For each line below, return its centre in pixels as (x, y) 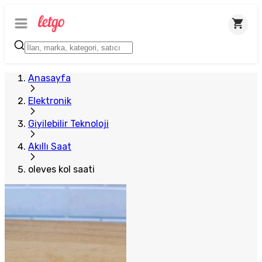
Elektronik (50, 101)
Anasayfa (49, 78)
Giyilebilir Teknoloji (68, 124)
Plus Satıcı (35, 15)
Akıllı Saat (50, 146)
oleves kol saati (61, 169)
